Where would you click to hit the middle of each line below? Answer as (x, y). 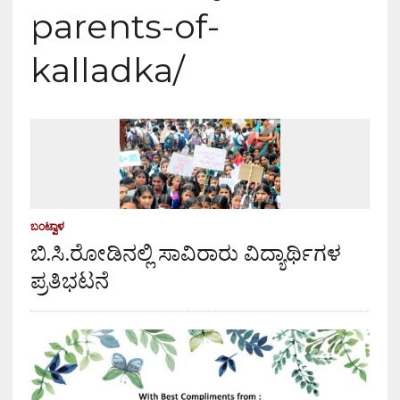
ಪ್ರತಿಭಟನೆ (69, 281)
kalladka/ (107, 71)
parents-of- (125, 27)
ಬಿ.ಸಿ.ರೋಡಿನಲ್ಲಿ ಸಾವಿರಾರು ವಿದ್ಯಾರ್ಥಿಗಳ (185, 254)
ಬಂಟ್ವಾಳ (47, 227)
